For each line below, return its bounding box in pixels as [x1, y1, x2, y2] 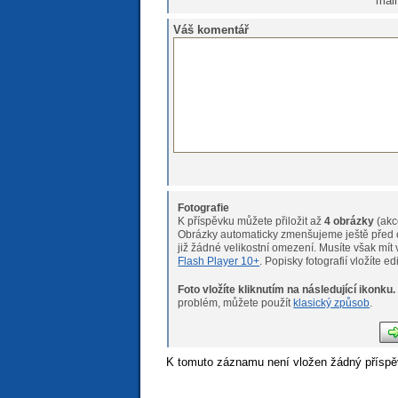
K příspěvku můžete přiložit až [178, 215, 325, 228]
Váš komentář [173, 23, 250, 37]
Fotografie [178, 202, 230, 215]
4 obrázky [324, 215, 375, 228]
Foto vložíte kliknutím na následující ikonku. [178, 283, 396, 296]
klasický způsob [293, 296, 370, 309]
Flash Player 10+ [178, 255, 260, 268]
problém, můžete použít [178, 296, 294, 309]
